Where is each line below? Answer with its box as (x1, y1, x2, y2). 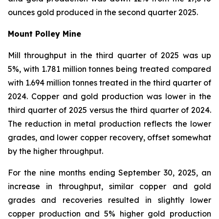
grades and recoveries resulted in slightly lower (8, 195, 211, 205)
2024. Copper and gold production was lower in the (8, 91, 211, 101)
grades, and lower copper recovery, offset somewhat (8, 132, 211, 142)
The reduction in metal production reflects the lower (8, 119, 211, 129)
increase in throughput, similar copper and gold (8, 181, 211, 191)
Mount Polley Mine (8, 29, 81, 39)
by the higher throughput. (8, 146, 103, 156)
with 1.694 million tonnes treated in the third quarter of (8, 78, 211, 88)
